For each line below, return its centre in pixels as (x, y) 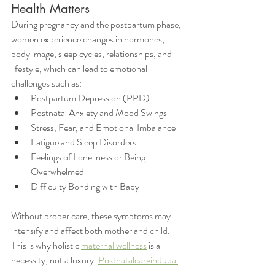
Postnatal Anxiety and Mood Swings (99, 113)
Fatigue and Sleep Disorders (83, 142)
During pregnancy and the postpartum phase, (97, 24)
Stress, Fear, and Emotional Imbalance (103, 127)
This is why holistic (46, 245)
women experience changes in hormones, (89, 39)
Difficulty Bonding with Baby (85, 186)
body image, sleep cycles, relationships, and (92, 54)
